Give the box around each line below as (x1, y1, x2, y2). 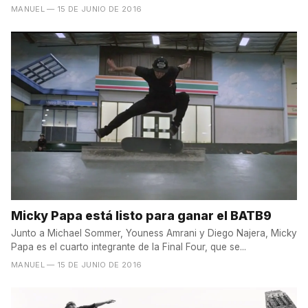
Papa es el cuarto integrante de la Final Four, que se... (11, 241, 246, 252)
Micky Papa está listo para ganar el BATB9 (11, 208, 272, 223)
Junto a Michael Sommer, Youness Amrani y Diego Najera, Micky (11, 227, 297, 239)
